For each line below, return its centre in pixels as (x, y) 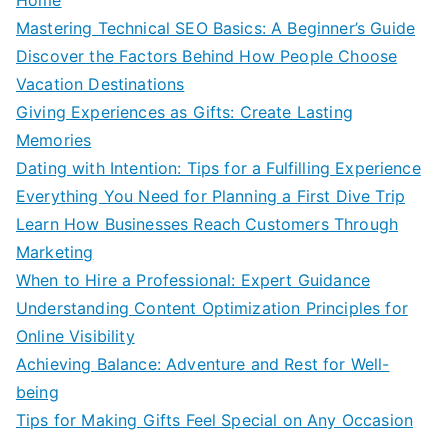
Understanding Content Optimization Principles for (212, 307)
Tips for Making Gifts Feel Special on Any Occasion (214, 419)
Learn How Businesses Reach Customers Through (207, 223)
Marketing (55, 251)
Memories (54, 139)
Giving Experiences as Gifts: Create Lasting (184, 111)
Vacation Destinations (100, 83)
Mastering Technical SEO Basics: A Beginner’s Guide (215, 27)
